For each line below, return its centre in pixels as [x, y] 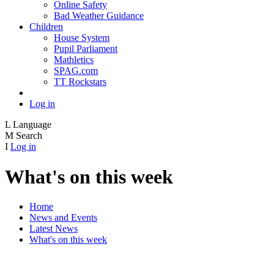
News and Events [63, 218]
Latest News [54, 229]
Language [32, 125]
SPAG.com [76, 71]
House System [82, 38]
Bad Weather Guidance [99, 16]
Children [46, 27]
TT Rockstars [80, 82]
